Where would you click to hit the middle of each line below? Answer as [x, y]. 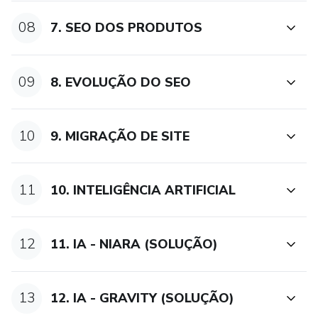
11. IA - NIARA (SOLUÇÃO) [135, 245]
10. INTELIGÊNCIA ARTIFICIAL [143, 190]
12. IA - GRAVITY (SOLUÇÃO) [143, 298]
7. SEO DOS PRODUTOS [127, 28]
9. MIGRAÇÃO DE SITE [120, 136]
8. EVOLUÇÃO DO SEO [121, 82]
